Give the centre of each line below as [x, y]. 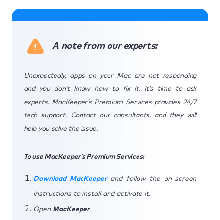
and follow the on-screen [152, 179]
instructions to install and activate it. [92, 194]
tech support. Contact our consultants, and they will [110, 115]
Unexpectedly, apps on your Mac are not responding [110, 75]
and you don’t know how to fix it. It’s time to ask [110, 89]
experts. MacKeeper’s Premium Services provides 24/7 [110, 102]
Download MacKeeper [70, 179]
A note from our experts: [105, 46]
